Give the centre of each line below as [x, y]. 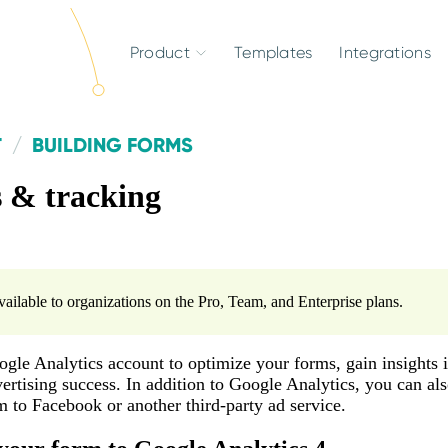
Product [159, 52]
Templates [273, 52]
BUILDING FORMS [112, 145]
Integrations [385, 52]
